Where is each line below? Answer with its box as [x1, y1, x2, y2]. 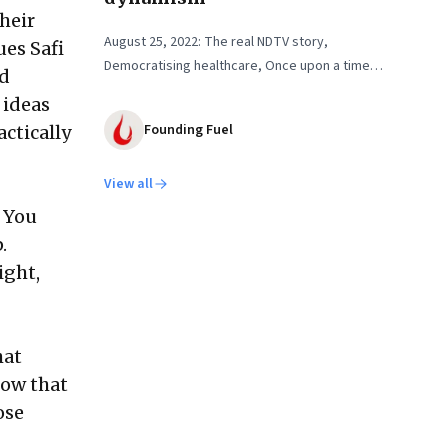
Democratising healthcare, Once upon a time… [104, 56, 383, 76]
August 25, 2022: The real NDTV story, [104, 32, 328, 52]
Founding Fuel [144, 120, 233, 140]
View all [104, 174, 153, 194]
